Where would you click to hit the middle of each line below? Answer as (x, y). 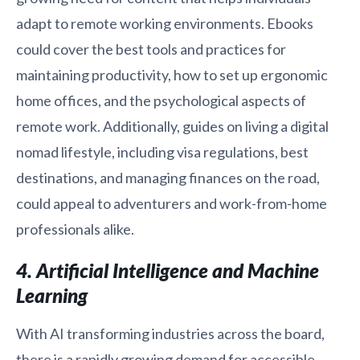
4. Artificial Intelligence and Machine (168, 270)
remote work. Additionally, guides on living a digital (172, 126)
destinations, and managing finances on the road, (168, 177)
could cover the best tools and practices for (151, 49)
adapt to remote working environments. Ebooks (165, 23)
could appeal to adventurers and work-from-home (172, 203)
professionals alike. (75, 229)
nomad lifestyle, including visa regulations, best (162, 151)
